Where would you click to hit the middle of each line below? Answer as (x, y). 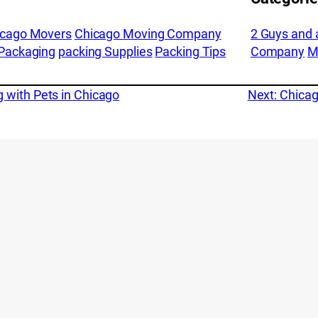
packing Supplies (105, 51)
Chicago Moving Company (148, 33)
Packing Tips (191, 51)
